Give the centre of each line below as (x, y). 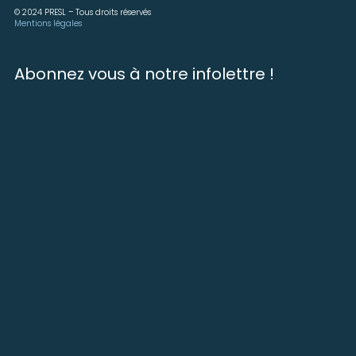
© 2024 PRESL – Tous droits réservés (83, 13)
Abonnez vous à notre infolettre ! (144, 74)
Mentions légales (48, 24)
